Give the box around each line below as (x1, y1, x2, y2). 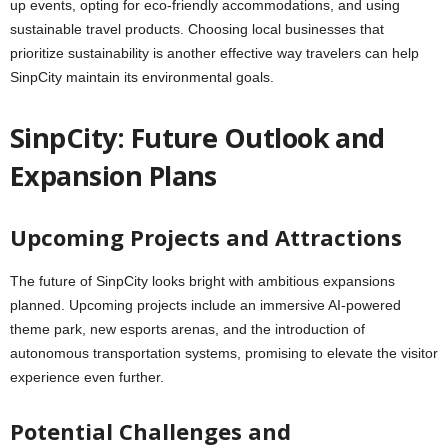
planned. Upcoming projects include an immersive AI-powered (10, 297, 401, 313)
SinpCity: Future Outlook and (10, 119, 385, 156)
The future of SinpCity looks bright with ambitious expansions (10, 273, 395, 289)
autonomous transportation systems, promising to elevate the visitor (10, 345, 438, 361)
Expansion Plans (10, 157, 217, 194)
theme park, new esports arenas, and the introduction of (10, 321, 365, 337)
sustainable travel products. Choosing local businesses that (10, 21, 384, 37)
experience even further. (10, 369, 164, 385)
